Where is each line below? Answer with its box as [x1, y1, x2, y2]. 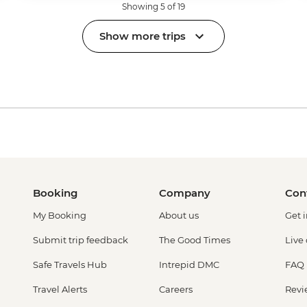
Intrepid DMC [159, 258, 219, 270]
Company [159, 186, 210, 199]
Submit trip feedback [33, 234, 128, 245]
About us [159, 209, 199, 221]
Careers [159, 283, 193, 295]
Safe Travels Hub [33, 258, 107, 270]
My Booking [33, 209, 86, 221]
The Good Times [159, 234, 230, 245]
